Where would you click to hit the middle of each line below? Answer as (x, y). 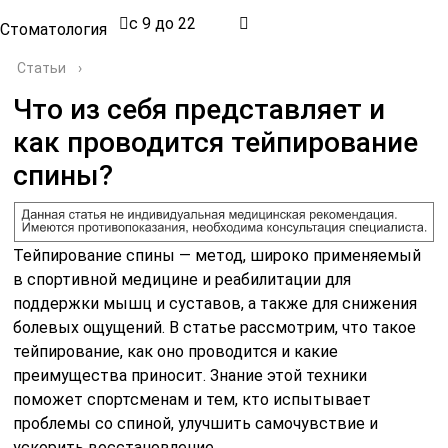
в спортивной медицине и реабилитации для (182, 279)
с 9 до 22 (162, 23)
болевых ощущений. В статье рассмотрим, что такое (215, 327)
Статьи (42, 68)
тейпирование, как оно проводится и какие (176, 351)
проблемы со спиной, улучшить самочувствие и (196, 423)
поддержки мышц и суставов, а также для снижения (215, 303)
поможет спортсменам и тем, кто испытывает (192, 399)
